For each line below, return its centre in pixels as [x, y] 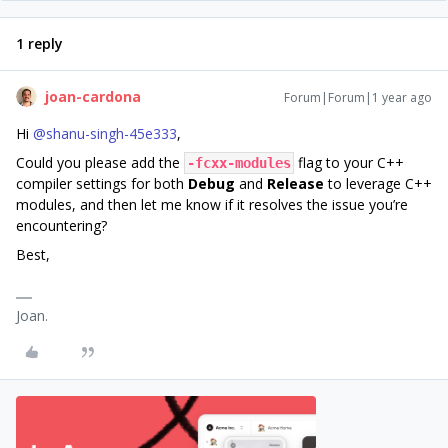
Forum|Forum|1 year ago [358, 98]
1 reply [39, 44]
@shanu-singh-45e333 [105, 134]
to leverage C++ [378, 184]
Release [295, 184]
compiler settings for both [102, 184]
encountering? [61, 226]
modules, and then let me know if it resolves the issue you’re [212, 205]
